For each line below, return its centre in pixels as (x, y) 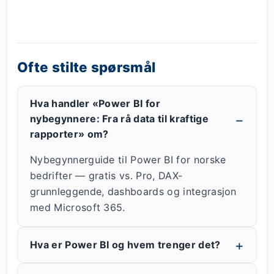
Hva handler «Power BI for (95, 104)
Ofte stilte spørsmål (87, 67)
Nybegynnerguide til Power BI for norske (128, 160)
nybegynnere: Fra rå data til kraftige (119, 119)
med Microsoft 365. (78, 208)
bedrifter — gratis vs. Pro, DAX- (106, 176)
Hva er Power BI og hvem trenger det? (125, 244)
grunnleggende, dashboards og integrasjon (133, 192)
